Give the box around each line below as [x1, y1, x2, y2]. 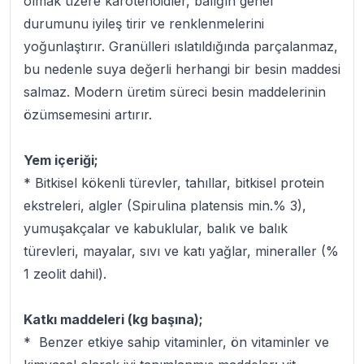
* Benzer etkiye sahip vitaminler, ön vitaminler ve [24, 334, 329, 350]
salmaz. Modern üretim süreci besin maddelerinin [24, 84, 326, 100]
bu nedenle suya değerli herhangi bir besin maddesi [24, 61, 340, 77]
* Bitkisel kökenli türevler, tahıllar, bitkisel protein [24, 175, 324, 191]
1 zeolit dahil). [24, 266, 106, 282]
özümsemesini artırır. [24, 106, 152, 123]
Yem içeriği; [24, 152, 98, 168]
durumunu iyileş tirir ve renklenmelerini [24, 15, 264, 32]
